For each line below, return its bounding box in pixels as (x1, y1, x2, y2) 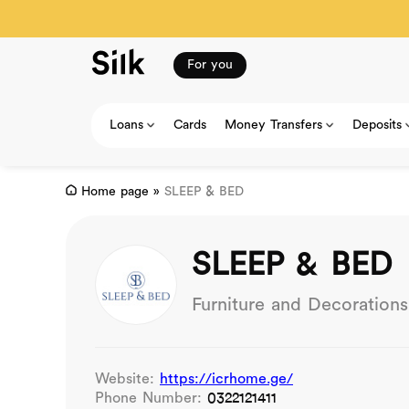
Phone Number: (95, 390, 207, 407)
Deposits (352, 117, 402, 133)
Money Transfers (225, 117, 322, 133)
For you (187, 57, 233, 73)
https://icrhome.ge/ (160, 371, 293, 388)
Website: (95, 371, 160, 388)
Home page (81, 184, 149, 200)
